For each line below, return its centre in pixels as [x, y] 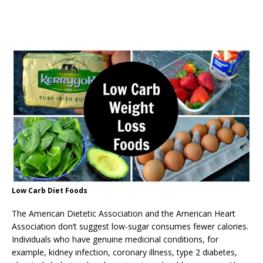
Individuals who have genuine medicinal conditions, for [115, 240]
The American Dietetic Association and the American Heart [124, 214]
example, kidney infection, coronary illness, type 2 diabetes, [124, 252]
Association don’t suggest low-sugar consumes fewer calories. [130, 227]
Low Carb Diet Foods [50, 191]
